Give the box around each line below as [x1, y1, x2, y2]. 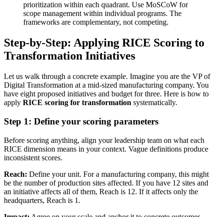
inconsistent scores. [4, 153, 62, 162]
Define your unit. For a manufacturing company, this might [27, 170, 209, 178]
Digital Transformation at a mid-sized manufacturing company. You [4, 81, 209, 90]
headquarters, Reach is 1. [4, 196, 80, 204]
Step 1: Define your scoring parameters [4, 116, 158, 126]
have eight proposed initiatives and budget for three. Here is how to [4, 90, 209, 98]
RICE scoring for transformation [23, 98, 131, 107]
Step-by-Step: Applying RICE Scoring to [4, 36, 204, 49]
